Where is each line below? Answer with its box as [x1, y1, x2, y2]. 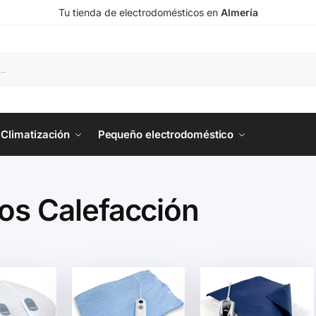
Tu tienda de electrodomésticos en [58, 6, 221, 18]
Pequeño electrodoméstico [97, 128, 234, 141]
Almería [220, 6, 258, 18]
